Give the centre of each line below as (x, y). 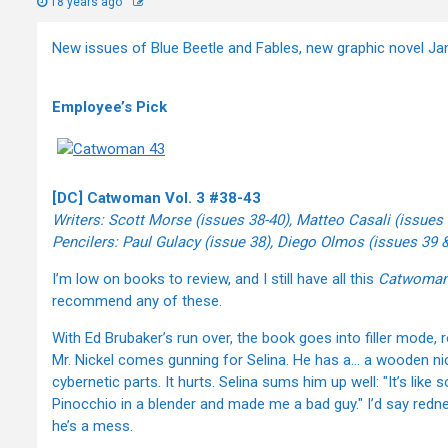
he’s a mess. (92, 426)
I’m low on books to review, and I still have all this (215, 279)
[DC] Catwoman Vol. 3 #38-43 (156, 198)
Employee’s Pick (109, 107)
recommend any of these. (137, 301)
